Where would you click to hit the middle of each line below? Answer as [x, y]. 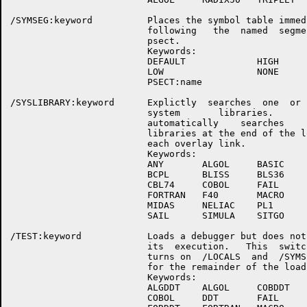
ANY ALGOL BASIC [147, 164]
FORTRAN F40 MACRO [147, 195]
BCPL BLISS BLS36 [147, 174]
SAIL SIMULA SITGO [147, 216]
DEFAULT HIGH [145, 61]
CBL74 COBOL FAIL [145, 185]
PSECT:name [106, 82]
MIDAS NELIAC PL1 [142, 205]
